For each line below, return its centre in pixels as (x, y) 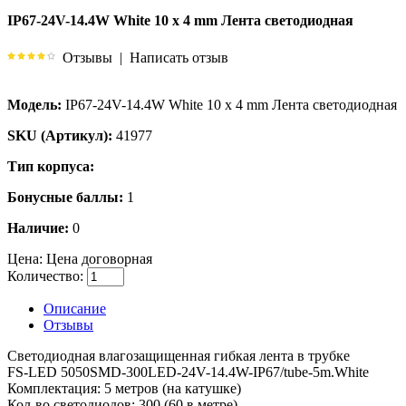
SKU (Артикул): (60, 135)
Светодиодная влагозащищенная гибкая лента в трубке (179, 355)
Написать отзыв (179, 57)
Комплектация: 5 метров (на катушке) (124, 388)
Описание (75, 308)
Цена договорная (97, 258)
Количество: (45, 275)
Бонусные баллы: (65, 197)
